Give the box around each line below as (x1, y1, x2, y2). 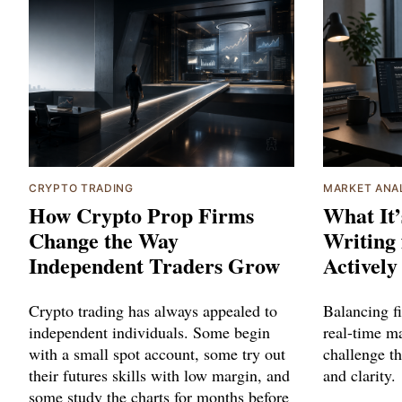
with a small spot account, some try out (29, 343, 285, 365)
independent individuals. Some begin (29, 321, 270, 344)
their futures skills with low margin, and (29, 364, 290, 387)
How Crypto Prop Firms (29, 199, 254, 232)
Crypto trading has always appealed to (29, 300, 277, 322)
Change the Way (29, 224, 179, 257)
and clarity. (323, 364, 396, 387)
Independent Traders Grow (29, 249, 280, 282)
